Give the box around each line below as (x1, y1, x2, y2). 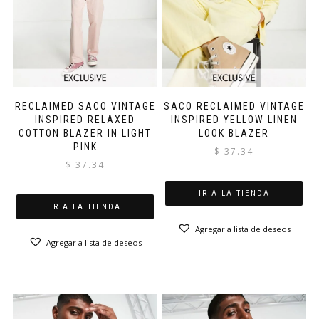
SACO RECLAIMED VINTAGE (163, 100, 305, 113)
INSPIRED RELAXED (35, 114, 135, 126)
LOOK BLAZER (199, 127, 269, 140)
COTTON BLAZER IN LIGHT (19, 127, 152, 140)
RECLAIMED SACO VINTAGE (14, 100, 156, 113)
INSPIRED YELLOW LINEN (170, 114, 298, 126)
